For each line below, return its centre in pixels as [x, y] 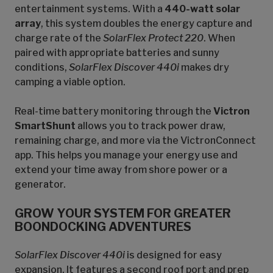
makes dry [204, 67]
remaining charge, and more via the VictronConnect [135, 140]
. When [219, 38]
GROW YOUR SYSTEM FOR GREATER [123, 213]
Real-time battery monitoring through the [114, 111]
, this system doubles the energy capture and [147, 23]
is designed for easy [173, 255]
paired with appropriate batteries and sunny [117, 53]
